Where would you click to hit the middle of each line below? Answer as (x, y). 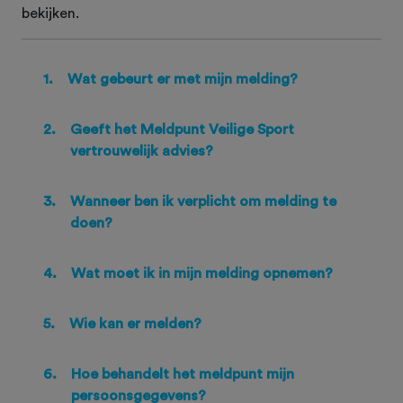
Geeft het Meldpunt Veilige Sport (182, 130)
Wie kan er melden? (135, 324)
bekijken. (52, 13)
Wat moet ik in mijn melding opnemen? (202, 274)
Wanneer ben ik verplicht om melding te (203, 202)
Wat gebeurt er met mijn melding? (183, 79)
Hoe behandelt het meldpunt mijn (183, 375)
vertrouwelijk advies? (142, 152)
